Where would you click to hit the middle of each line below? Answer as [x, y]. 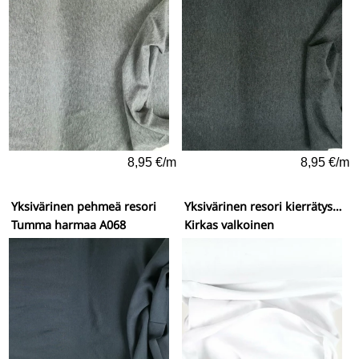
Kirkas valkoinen [230, 225]
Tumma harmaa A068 [69, 225]
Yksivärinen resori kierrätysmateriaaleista [337, 207]
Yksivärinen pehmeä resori [84, 207]
